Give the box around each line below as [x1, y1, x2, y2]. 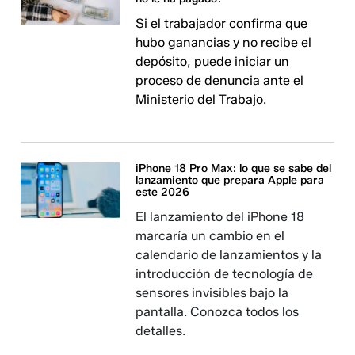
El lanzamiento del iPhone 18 [136, 209, 305, 224]
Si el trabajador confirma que [136, 16, 308, 31]
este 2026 [136, 185, 190, 199]
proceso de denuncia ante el [136, 73, 304, 88]
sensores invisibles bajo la [136, 285, 289, 300]
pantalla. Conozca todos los [136, 304, 300, 319]
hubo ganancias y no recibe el [136, 35, 312, 50]
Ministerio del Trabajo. [136, 92, 267, 107]
